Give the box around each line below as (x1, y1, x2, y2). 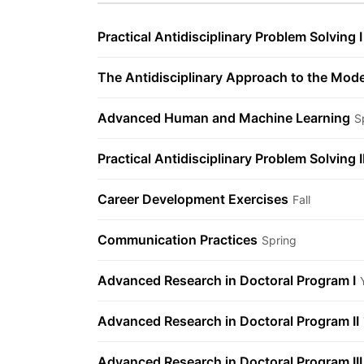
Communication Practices (97, 232, 258, 248)
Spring (262, 233, 297, 247)
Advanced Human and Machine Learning (97, 110, 350, 126)
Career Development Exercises (97, 191, 288, 207)
